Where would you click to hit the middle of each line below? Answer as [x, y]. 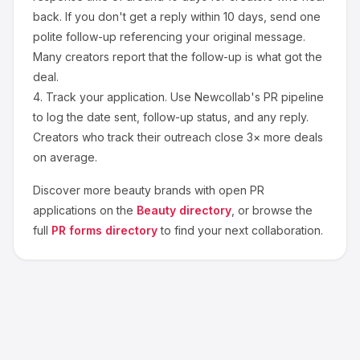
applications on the [83, 210]
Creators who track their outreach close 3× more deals [178, 137]
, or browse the [272, 210]
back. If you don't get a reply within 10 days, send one [177, 16]
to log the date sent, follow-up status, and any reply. [171, 117]
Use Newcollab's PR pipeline [245, 97]
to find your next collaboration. [242, 230]
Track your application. [106, 97]
